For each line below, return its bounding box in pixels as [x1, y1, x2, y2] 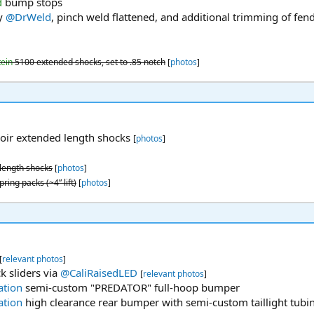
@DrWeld [6, 10, 51, 25]
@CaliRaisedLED [60, 266, 137, 280]
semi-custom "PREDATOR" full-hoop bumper [22, 280, 240, 295]
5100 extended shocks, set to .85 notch [13, 56, 165, 69]
